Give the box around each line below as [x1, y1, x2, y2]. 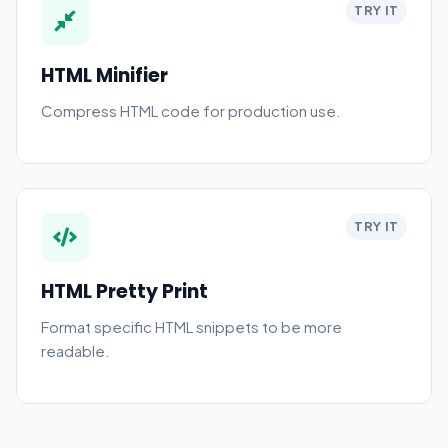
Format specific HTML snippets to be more [41, 317, 342, 336]
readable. [41, 341, 110, 360]
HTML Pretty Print [41, 278, 208, 305]
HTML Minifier [41, 62, 168, 89]
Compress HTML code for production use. [41, 101, 341, 120]
